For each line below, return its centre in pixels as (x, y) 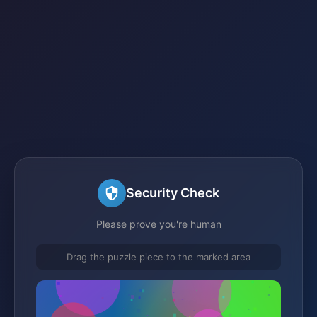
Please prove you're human (158, 224)
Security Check (173, 193)
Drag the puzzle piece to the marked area (158, 257)
